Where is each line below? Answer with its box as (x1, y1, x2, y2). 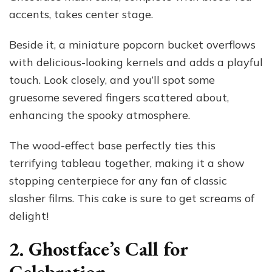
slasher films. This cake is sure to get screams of (9, 191, 254, 206)
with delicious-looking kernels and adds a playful (9, 55, 263, 70)
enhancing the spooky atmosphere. (9, 108, 190, 123)
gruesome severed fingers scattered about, (9, 90, 229, 105)
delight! (9, 209, 49, 223)
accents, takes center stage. (9, 7, 153, 22)
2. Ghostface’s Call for (9, 236, 188, 262)
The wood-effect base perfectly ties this (9, 138, 216, 153)
